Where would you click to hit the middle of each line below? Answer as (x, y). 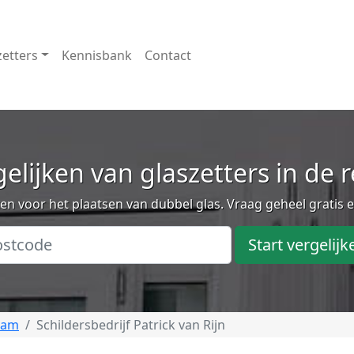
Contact (168, 55)
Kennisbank (96, 55)
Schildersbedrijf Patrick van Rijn (131, 325)
